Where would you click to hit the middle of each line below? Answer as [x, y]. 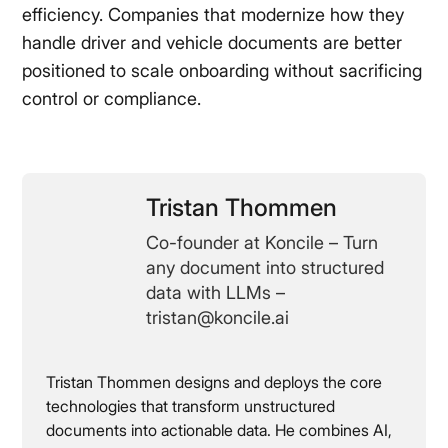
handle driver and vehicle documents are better [212, 43]
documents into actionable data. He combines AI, [219, 430]
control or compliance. [112, 99]
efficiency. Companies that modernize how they [213, 15]
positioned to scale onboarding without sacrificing [222, 71]
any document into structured [265, 268]
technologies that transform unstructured [191, 406]
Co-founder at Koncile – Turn [262, 243]
